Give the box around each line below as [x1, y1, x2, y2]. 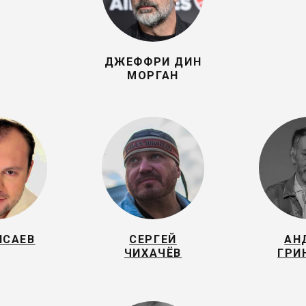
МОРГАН [127, 69, 179, 82]
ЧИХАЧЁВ [124, 247, 182, 260]
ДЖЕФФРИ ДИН [104, 55, 202, 68]
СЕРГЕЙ [129, 233, 177, 246]
